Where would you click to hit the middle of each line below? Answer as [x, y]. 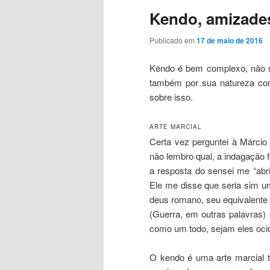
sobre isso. [171, 96]
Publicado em [173, 40]
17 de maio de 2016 [230, 41]
